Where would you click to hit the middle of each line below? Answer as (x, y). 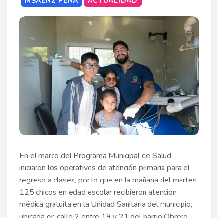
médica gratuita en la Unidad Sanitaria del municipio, (106, 205)
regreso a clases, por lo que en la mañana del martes (108, 180)
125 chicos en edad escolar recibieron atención (98, 192)
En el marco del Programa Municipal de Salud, (97, 156)
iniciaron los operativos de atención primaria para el (105, 168)
